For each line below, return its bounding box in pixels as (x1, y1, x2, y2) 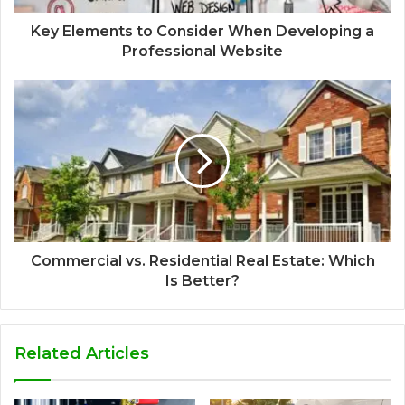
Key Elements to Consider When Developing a (31, 23, 374, 41)
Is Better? (165, 272, 240, 290)
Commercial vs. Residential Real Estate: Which (30, 252, 375, 270)
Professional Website (122, 42, 283, 61)
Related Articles (14, 344, 149, 364)
